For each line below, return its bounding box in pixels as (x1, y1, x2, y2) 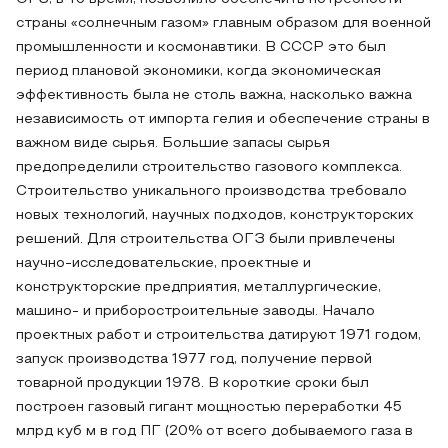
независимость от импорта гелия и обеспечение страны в (16, 113, 430, 126)
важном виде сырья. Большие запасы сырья (16, 137, 330, 150)
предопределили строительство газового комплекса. (16, 161, 402, 174)
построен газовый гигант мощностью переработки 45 (16, 401, 402, 414)
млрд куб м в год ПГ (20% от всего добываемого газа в (16, 425, 413, 438)
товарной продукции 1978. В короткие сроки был (16, 377, 369, 390)
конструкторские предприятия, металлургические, (16, 281, 381, 294)
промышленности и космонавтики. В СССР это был (16, 41, 386, 54)
